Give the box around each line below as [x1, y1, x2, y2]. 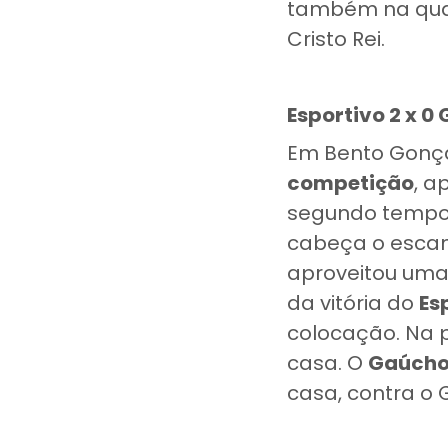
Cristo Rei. [287, 25, 385, 53]
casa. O [287, 349, 368, 377]
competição [287, 169, 414, 197]
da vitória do [287, 289, 419, 317]
